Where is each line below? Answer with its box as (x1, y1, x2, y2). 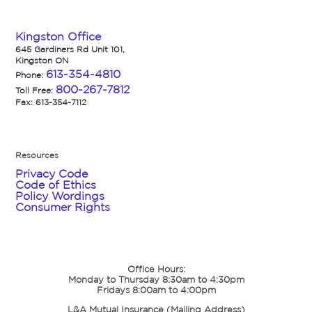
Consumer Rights (15, 200, 111, 213)
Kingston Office (15, 29, 102, 42)
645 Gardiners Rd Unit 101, (15, 44, 125, 54)
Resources (15, 150, 59, 159)
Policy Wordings (15, 189, 105, 202)
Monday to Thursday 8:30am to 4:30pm (68, 274, 244, 285)
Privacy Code (15, 166, 88, 180)
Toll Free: (15, 85, 56, 95)
